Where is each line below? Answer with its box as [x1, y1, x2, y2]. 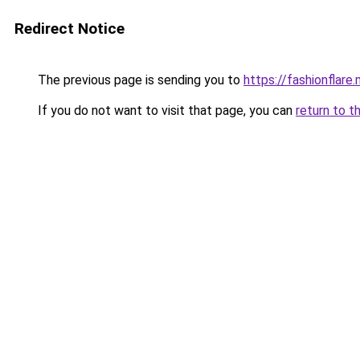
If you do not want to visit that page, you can [35, 103, 296, 118]
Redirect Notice [14, 19, 125, 38]
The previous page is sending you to [35, 72, 243, 88]
